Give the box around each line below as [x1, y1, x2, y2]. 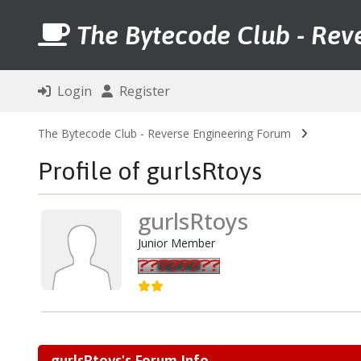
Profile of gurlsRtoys [37, 156, 262, 185]
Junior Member [137, 235, 215, 251]
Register [112, 82, 170, 100]
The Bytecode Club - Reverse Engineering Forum [37, 126, 291, 141]
